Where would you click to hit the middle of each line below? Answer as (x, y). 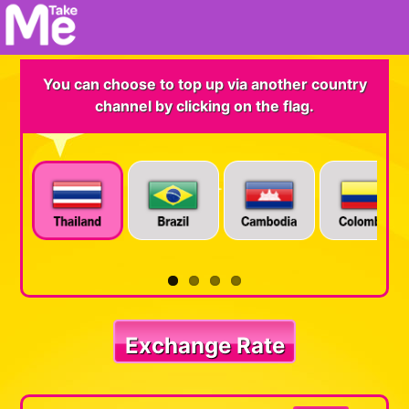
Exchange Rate (204, 345)
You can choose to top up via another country (204, 84)
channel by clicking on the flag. (204, 106)
